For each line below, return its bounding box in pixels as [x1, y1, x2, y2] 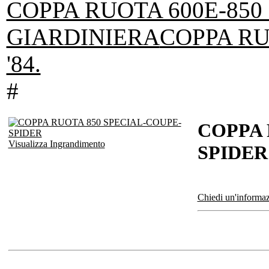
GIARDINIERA [6, 24, 160, 50]
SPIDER [197, 141, 268, 163]
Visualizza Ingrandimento [8, 139, 105, 150]
